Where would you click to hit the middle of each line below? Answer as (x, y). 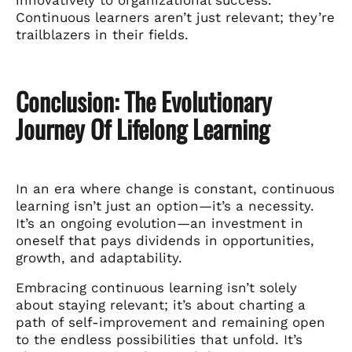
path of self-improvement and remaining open (170, 322)
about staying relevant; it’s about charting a (161, 304)
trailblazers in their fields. (102, 34)
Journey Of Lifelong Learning (143, 128)
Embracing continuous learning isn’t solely (156, 287)
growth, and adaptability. (99, 257)
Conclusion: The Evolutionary (144, 101)
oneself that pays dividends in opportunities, (165, 240)
